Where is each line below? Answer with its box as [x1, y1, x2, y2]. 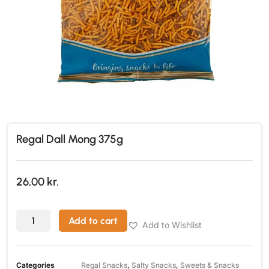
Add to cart [68, 215, 118, 227]
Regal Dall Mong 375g [16, 131, 123, 146]
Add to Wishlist [142, 220, 202, 231]
